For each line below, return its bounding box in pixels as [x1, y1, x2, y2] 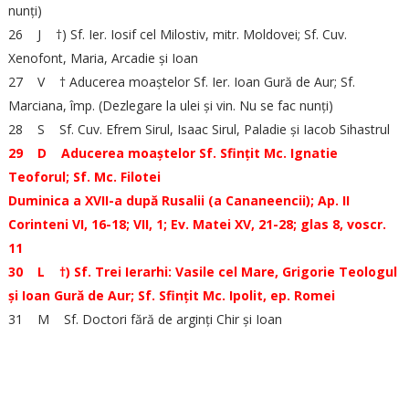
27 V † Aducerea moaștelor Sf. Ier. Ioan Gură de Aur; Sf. [7, 73, 355, 90]
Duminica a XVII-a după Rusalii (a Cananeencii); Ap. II [7, 192, 350, 209]
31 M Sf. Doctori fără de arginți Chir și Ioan [7, 310, 282, 328]
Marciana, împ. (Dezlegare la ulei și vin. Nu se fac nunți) [7, 97, 333, 114]
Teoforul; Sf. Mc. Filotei [7, 168, 161, 185]
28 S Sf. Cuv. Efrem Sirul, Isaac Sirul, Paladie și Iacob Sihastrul [7, 121, 390, 138]
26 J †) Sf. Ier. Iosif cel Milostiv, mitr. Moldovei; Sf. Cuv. [7, 26, 347, 43]
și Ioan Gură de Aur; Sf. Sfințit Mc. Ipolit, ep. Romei [7, 287, 335, 304]
